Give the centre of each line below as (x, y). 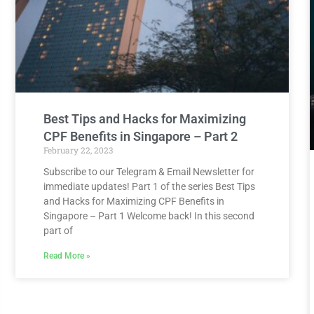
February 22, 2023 (78, 150)
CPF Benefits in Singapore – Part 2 (141, 137)
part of (58, 231)
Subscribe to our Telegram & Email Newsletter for (149, 172)
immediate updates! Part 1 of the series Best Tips (149, 187)
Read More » (67, 256)
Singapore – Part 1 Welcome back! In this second (149, 216)
